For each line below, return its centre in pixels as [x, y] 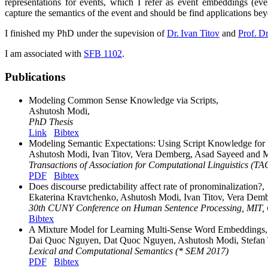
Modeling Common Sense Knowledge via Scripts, [124, 100]
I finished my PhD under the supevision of [86, 33]
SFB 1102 [103, 54]
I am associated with [44, 54]
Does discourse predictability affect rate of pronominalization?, [147, 186]
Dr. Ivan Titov [193, 33]
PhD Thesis [51, 121]
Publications [35, 77]
